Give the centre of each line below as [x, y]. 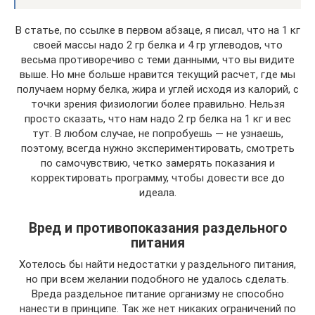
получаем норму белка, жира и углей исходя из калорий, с [157, 89]
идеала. [157, 193]
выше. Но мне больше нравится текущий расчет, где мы [157, 75]
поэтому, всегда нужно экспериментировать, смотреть [157, 148]
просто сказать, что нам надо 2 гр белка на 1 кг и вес [157, 119]
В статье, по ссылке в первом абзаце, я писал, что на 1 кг [157, 30]
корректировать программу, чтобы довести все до [157, 178]
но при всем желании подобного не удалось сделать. [157, 279]
